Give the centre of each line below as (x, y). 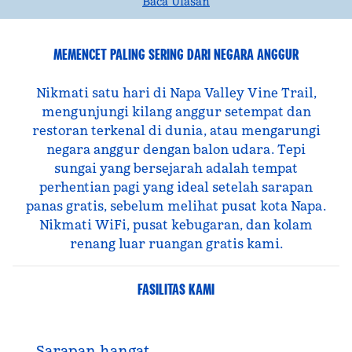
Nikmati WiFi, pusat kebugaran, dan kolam (176, 225)
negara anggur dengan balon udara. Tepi (176, 149)
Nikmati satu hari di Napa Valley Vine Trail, (176, 93)
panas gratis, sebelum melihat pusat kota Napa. (176, 206)
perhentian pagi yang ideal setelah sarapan (176, 187)
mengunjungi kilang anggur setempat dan (176, 112)
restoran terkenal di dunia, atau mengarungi (176, 130)
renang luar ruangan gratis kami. (176, 244)
